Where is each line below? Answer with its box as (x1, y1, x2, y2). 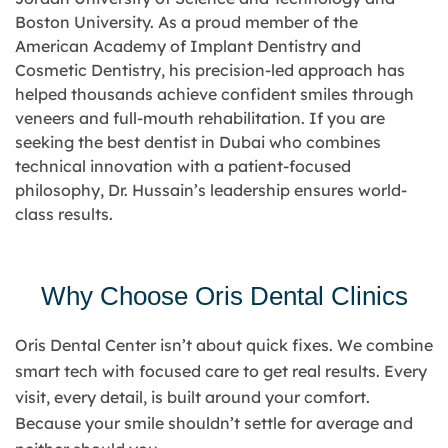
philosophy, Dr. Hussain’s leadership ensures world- (15, 179, 407, 200)
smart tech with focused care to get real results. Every (15, 361, 427, 382)
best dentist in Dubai (107, 131, 265, 152)
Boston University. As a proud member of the (15, 11, 358, 32)
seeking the (15, 131, 107, 152)
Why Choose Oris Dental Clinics (40, 281, 408, 312)
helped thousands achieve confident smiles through (15, 83, 414, 104)
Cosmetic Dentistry (15, 59, 161, 80)
